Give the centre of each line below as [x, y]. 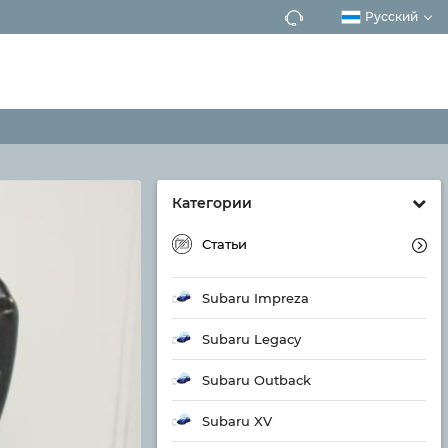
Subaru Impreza [255, 298]
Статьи [224, 244]
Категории [212, 203]
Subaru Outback [256, 380]
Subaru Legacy [251, 339]
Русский [391, 16]
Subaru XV [237, 421]
